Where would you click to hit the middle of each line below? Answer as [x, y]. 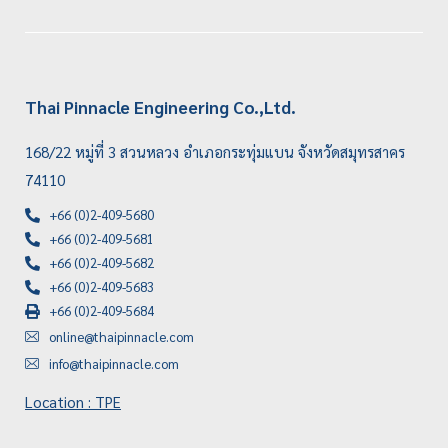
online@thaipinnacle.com [121, 336]
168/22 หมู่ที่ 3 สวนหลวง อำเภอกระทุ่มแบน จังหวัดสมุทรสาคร [215, 152]
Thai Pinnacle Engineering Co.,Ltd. [160, 107]
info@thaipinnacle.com [113, 363]
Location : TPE [73, 402]
